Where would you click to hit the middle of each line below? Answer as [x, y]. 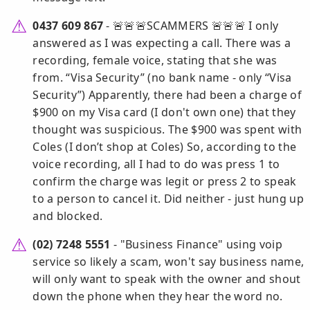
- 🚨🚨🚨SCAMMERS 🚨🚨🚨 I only [191, 26]
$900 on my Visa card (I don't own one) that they [164, 112]
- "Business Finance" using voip [197, 245]
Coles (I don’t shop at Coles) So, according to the [165, 147]
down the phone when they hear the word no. [158, 297]
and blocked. [68, 216]
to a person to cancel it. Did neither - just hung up [168, 199]
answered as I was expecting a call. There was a [162, 43]
